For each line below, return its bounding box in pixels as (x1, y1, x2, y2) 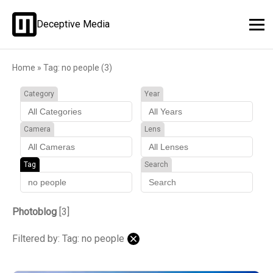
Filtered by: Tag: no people (12, 233, 124, 244)
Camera (24, 125, 51, 133)
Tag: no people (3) (43, 63, 112, 73)
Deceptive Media (37, 18, 110, 30)
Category (24, 90, 55, 98)
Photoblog (12, 206, 57, 218)
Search (144, 160, 168, 169)
